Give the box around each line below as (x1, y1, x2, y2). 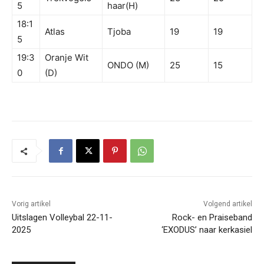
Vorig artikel (12, 200, 51, 209)
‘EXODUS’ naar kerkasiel (161, 225, 252, 236)
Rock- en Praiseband (171, 212, 252, 223)
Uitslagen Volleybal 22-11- (12, 212, 113, 223)
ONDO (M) (107, 60, 149, 71)
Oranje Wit (45, 52, 88, 64)
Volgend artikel (203, 200, 252, 209)
